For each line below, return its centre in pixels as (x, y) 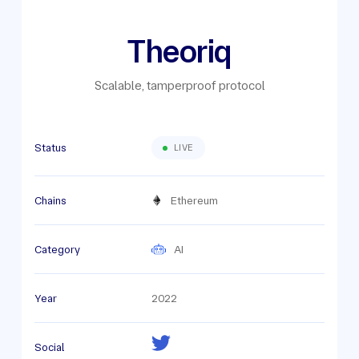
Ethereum (194, 200)
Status (50, 147)
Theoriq (179, 52)
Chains (50, 200)
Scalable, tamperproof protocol (179, 85)
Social (49, 347)
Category (57, 249)
